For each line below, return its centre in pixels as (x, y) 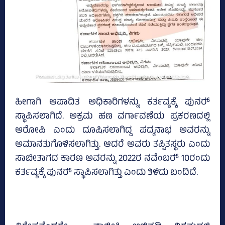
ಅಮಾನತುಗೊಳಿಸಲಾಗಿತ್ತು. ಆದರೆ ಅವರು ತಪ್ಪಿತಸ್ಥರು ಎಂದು (113, 145)
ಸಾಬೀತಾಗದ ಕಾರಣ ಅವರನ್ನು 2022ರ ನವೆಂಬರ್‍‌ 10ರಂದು (113, 159)
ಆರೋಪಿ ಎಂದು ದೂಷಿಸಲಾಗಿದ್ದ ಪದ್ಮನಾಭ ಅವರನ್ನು (113, 131)
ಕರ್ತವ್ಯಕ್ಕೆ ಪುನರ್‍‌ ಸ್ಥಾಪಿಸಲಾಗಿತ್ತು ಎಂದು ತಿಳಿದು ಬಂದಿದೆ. (106, 174)
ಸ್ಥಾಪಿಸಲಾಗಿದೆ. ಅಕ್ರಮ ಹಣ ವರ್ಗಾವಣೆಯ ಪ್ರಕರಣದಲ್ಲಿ (113, 117)
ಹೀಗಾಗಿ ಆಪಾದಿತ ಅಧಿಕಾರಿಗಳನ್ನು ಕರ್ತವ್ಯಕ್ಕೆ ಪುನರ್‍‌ (113, 103)
